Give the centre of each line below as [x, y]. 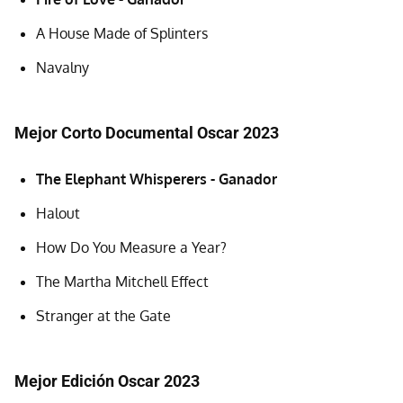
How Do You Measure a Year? [131, 248]
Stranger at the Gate [103, 316]
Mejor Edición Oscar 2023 [107, 381]
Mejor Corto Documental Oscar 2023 [147, 133]
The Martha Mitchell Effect [122, 282]
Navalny [63, 68]
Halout [58, 214]
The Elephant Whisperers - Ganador [157, 179]
